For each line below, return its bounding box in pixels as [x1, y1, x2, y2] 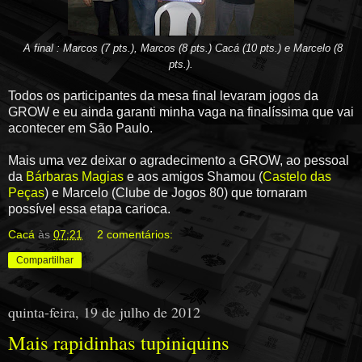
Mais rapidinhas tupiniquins [8, 328, 229, 356]
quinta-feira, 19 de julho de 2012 [8, 301, 200, 322]
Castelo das [263, 169, 331, 183]
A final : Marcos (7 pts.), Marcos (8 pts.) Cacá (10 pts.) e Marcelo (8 [23, 41, 343, 54]
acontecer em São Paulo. [8, 120, 153, 135]
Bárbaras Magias [26, 169, 124, 183]
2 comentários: [97, 227, 174, 241]
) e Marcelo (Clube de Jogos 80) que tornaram [44, 185, 307, 200]
